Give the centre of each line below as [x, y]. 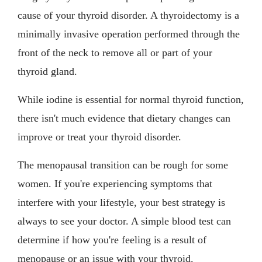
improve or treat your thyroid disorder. [99, 137]
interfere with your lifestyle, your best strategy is [121, 203]
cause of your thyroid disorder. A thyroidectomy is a [128, 15]
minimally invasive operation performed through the [129, 34]
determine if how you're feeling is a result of [112, 240]
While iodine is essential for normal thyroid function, [131, 100]
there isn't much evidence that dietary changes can [124, 118]
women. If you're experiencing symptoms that [115, 184]
